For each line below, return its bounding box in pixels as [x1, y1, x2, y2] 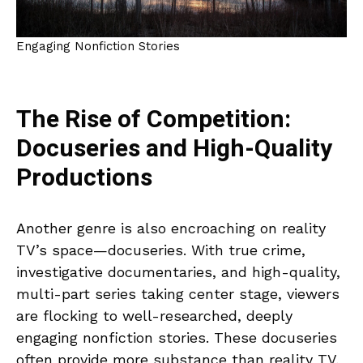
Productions [16, 160, 152, 196]
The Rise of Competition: [16, 101, 291, 138]
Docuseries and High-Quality [16, 130, 332, 167]
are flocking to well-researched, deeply [16, 306, 293, 324]
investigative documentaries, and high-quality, [16, 263, 340, 280]
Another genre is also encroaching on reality [16, 219, 326, 237]
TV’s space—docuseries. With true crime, [16, 241, 305, 258]
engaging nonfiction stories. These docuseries [16, 328, 337, 346]
